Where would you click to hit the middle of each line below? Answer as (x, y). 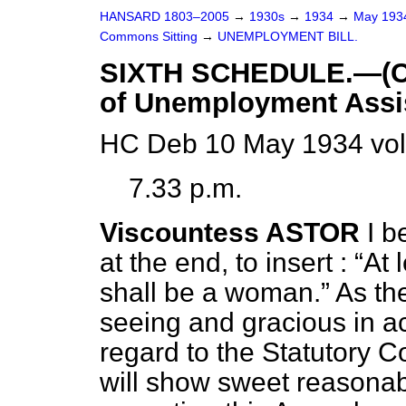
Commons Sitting (150, 37)
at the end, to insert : (227, 262)
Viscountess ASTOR (230, 232)
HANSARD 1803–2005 (164, 17)
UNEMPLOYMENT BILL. (288, 37)
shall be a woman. (210, 292)
